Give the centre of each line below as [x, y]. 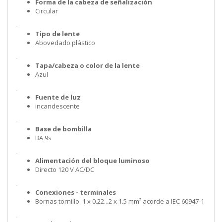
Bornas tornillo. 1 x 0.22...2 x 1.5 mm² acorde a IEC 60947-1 [120, 201]
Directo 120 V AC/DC [65, 170]
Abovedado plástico [65, 43]
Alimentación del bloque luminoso [92, 161]
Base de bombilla [63, 129]
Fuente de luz [58, 97]
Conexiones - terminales [76, 193]
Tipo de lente [57, 34]
